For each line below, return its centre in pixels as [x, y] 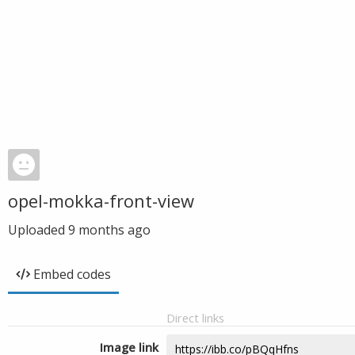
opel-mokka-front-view [101, 200]
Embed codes [72, 274]
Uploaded [38, 230]
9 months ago [109, 230]
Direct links [195, 318]
